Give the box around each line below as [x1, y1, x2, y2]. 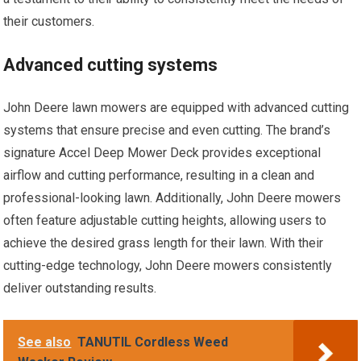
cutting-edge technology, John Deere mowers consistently [3, 257, 333, 273]
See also [18, 334, 72, 350]
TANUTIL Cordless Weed [77, 334, 229, 350]
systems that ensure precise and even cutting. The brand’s [3, 122, 331, 138]
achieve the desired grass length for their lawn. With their [3, 234, 324, 251]
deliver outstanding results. [3, 280, 157, 296]
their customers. [3, 13, 95, 29]
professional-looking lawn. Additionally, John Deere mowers [3, 189, 342, 205]
